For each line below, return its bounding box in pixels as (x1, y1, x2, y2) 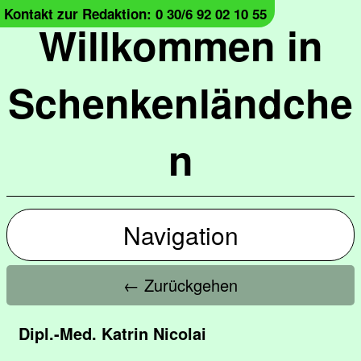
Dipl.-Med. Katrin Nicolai (19, 322, 206, 345)
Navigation (122, 218, 239, 252)
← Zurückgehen (123, 273, 238, 297)
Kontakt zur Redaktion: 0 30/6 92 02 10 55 (4, 4, 267, 23)
